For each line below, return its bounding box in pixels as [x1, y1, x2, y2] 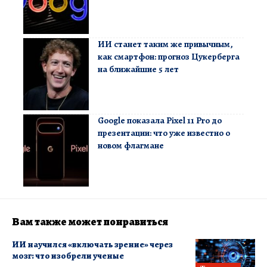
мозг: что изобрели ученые [12, 249, 124, 262]
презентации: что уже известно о [98, 126, 230, 139]
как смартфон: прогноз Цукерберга [98, 50, 240, 63]
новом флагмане [98, 139, 164, 151]
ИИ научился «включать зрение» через [12, 238, 173, 250]
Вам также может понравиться [12, 214, 168, 229]
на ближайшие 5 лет [98, 63, 179, 75]
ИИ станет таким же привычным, [98, 38, 233, 50]
